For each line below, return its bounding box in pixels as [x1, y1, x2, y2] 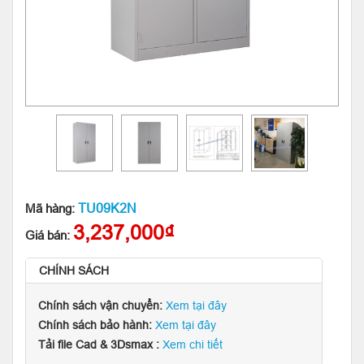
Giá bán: [25, 228, 73, 242]
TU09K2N [78, 201, 136, 215]
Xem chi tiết [162, 338, 223, 351]
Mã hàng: [25, 201, 78, 215]
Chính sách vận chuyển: [38, 299, 166, 312]
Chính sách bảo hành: [38, 318, 155, 331]
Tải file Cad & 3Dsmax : [38, 338, 162, 351]
